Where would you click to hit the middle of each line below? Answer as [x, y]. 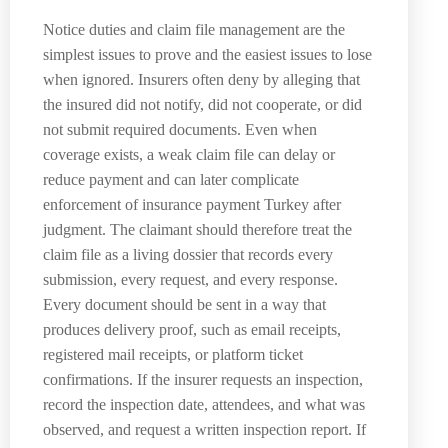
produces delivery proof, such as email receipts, [192, 330]
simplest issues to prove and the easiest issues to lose [207, 55]
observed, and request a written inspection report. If [204, 430]
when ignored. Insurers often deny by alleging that [201, 80]
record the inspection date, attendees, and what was [204, 405]
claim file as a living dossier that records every [188, 255]
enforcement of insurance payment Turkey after [192, 205]
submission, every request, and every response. [190, 280]
